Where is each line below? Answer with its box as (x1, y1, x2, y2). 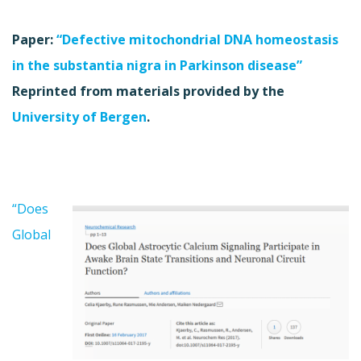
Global (12, 225, 51, 243)
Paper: (12, 30, 56, 48)
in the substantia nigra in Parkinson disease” (12, 56, 302, 74)
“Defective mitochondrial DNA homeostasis (56, 30, 338, 48)
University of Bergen (12, 107, 147, 126)
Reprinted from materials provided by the (12, 81, 284, 100)
